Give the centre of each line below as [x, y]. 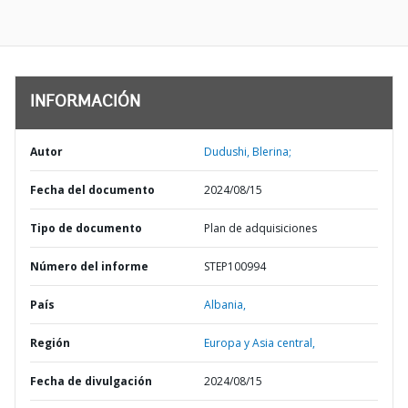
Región [50, 343]
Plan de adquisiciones [260, 228]
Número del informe [89, 266]
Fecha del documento [92, 190]
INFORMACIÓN [85, 103]
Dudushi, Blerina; [248, 152]
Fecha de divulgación [91, 381]
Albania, [225, 305]
